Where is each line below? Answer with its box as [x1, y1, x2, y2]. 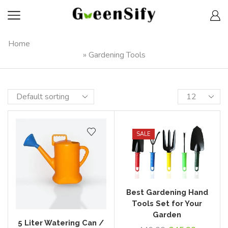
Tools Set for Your [132, 199, 203, 208]
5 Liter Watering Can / [18, 218, 104, 227]
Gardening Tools [88, 49, 146, 61]
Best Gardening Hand [126, 188, 208, 197]
